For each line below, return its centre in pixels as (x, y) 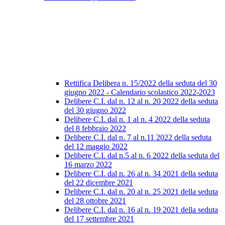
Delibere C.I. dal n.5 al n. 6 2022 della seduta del (142, 155)
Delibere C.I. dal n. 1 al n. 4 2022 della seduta (137, 119)
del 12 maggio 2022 (96, 146)
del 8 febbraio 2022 (95, 128)
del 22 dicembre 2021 (99, 183)
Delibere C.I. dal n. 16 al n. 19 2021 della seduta (141, 210)
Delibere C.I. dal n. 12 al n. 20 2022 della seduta (141, 101)
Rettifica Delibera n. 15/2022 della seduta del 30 (141, 83)
